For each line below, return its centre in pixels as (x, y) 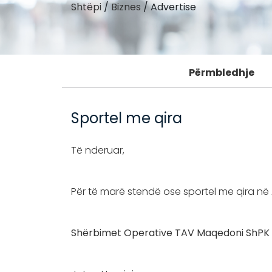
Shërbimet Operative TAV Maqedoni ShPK (170, 233)
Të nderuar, (98, 150)
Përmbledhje (222, 72)
